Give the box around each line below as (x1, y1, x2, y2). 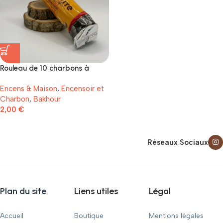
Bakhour (33, 95, 61, 104)
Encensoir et (61, 84, 104, 93)
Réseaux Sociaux (147, 138, 208, 147)
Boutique (74, 212, 104, 220)
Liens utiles (74, 186, 118, 197)
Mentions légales (148, 212, 204, 220)
